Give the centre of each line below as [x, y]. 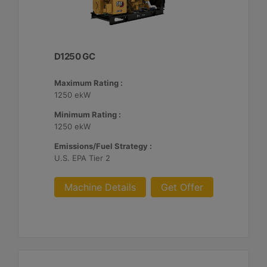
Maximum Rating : [88, 83]
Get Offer [182, 187]
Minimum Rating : [87, 114]
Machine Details [100, 187]
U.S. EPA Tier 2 [82, 158]
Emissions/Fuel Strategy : [103, 146]
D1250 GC [74, 56]
